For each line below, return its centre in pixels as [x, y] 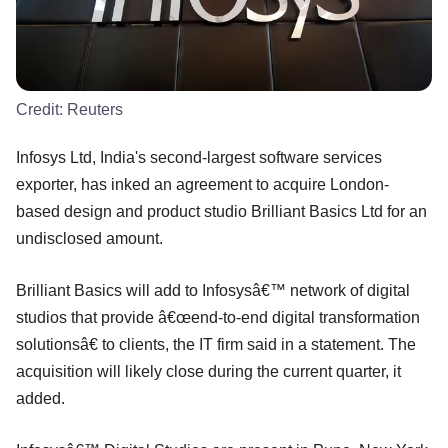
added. [40, 398]
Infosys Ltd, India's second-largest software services [199, 157]
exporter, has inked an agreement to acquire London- [202, 184]
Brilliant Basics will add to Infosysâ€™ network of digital [213, 290]
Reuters [95, 109]
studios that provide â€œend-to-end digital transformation [218, 317]
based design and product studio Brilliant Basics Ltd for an [221, 211]
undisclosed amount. [89, 238]
